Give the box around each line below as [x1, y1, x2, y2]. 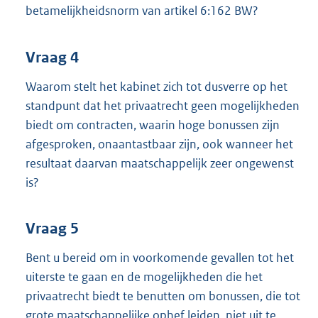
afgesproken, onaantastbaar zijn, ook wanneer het [26, 136, 293, 152]
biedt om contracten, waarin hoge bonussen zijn [26, 116, 280, 133]
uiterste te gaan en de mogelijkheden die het [26, 269, 263, 285]
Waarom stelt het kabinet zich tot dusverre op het [26, 78, 287, 94]
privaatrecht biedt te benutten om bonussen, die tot [26, 288, 300, 305]
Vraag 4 [26, 48, 79, 67]
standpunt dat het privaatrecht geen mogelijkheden [26, 97, 300, 114]
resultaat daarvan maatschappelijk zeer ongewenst [26, 155, 294, 171]
